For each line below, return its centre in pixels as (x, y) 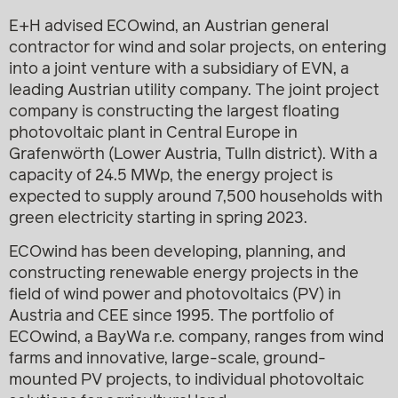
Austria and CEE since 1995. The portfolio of (171, 317)
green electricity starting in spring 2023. (158, 219)
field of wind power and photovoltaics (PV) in (175, 295)
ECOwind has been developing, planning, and (177, 253)
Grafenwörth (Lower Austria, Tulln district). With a (193, 155)
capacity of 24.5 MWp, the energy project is (171, 176)
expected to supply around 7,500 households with (196, 197)
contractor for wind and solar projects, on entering (198, 48)
